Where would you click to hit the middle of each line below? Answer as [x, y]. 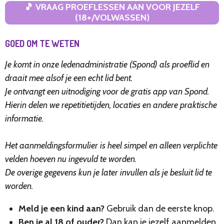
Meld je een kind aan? [61, 208]
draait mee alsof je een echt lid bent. [69, 78]
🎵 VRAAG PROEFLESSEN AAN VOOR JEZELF [112, 7]
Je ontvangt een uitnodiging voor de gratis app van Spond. [107, 91]
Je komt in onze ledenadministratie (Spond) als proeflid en [107, 64]
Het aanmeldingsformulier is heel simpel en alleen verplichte [111, 145]
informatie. [24, 118]
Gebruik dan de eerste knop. [160, 208]
